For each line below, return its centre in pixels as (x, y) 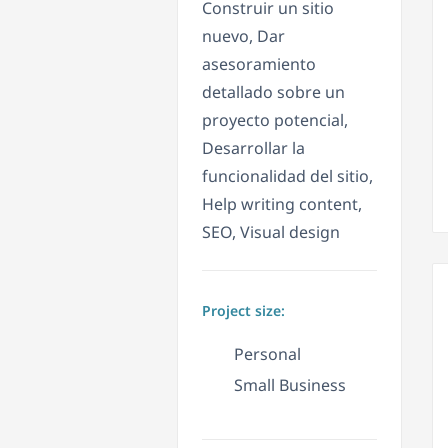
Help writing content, (282, 204)
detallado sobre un (273, 92)
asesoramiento (259, 64)
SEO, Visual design (271, 232)
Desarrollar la (253, 148)
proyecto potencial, (275, 120)
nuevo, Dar (243, 36)
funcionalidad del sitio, (287, 176)
